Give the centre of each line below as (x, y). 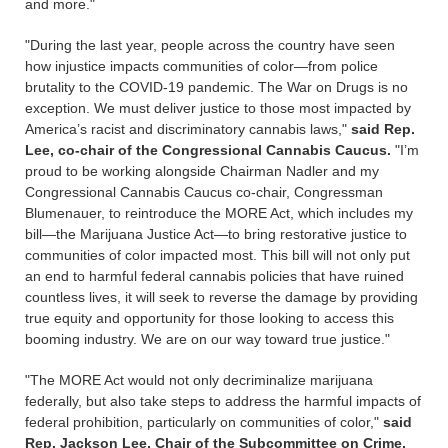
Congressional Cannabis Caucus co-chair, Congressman (204, 192)
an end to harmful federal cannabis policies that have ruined (214, 276)
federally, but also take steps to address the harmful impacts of (223, 401)
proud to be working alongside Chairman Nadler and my (202, 171)
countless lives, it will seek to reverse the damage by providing (221, 297)
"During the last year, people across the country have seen (210, 45)
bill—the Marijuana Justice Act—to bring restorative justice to (216, 234)
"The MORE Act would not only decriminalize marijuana (199, 380)
